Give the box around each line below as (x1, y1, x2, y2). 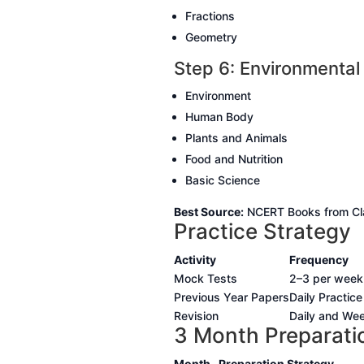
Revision (173, 309, 219, 323)
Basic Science (184, 173, 260, 188)
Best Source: (173, 205, 244, 219)
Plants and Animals (184, 131, 288, 145)
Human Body (184, 110, 253, 124)
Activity (173, 253, 216, 267)
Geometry (184, 30, 237, 45)
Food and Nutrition (184, 152, 283, 167)
